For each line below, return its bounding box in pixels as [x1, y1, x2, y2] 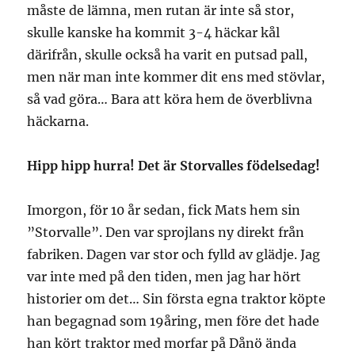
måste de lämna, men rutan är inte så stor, [27, 2, 295, 18]
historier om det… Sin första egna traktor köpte [27, 290, 326, 307]
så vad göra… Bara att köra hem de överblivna [27, 90, 313, 107]
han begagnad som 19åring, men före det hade [27, 312, 320, 329]
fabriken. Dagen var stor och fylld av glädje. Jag [27, 246, 321, 262]
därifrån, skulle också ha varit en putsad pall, [27, 46, 308, 63]
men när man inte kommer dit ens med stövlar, [27, 68, 326, 85]
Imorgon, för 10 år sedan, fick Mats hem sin [27, 201, 301, 218]
